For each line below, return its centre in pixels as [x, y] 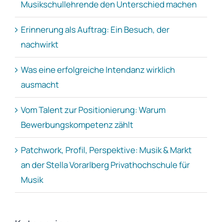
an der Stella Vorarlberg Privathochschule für [105, 165]
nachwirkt [40, 45]
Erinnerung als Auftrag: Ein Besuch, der [95, 30]
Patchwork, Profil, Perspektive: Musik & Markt [106, 150]
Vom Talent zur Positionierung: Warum [93, 110]
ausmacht [40, 85]
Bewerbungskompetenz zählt [77, 125]
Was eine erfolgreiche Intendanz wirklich [98, 70]
